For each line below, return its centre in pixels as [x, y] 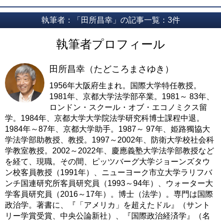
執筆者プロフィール [110, 44]
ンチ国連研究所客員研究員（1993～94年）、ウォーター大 [109, 183]
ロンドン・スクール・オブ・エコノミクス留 [128, 107]
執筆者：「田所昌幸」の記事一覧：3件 [110, 20]
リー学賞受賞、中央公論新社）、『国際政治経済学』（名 [108, 216]
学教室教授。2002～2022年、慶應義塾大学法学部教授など [110, 150]
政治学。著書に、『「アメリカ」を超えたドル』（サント [108, 205]
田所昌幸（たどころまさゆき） [111, 69]
